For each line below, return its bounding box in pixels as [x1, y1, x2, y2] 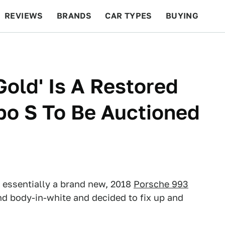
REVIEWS [5, 11, 43, 21]
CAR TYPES [105, 11, 152, 21]
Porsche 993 [134, 179, 188, 189]
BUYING [165, 11, 199, 21]
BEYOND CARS [10, 43, 70, 53]
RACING [83, 43, 117, 53]
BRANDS [56, 11, 92, 21]
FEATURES [166, 43, 211, 53]
